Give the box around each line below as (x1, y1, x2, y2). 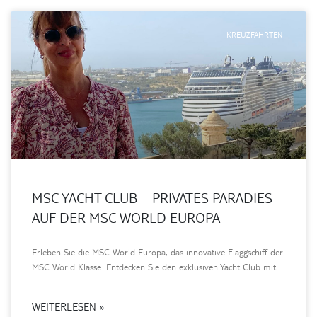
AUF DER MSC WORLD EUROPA (32, 208, 220, 226)
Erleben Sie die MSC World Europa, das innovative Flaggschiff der (32, 246, 283, 258)
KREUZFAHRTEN (226, 30, 282, 40)
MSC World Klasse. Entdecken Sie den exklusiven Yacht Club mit (32, 260, 276, 272)
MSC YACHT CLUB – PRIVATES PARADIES (32, 188, 272, 206)
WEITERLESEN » (32, 299, 105, 313)
